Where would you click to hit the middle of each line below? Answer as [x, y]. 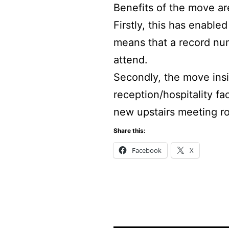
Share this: [130, 130]
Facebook [147, 150]
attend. [131, 60]
